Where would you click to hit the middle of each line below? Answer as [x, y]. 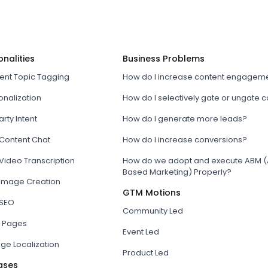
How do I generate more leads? [185, 119]
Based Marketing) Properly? [177, 172]
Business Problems [163, 59]
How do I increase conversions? [185, 140]
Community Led [153, 211]
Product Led [145, 253]
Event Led [141, 232]
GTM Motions [151, 193]
